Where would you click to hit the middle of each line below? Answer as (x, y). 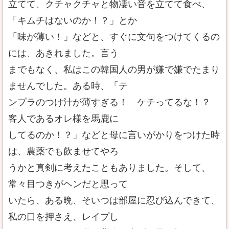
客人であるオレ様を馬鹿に (63, 119)
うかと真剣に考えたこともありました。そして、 (109, 168)
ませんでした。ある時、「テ (68, 86)
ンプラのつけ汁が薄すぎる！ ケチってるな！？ (114, 102)
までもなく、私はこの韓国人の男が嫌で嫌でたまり (114, 70)
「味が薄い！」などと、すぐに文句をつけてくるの (114, 37)
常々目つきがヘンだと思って (68, 184)
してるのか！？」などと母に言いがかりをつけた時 (114, 135)
